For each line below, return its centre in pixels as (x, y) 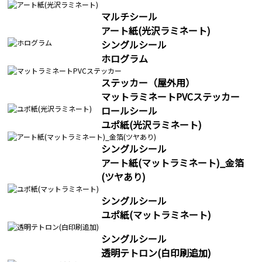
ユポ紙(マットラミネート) (156, 215)
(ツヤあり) (123, 177)
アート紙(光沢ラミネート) (156, 31)
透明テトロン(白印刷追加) (156, 253)
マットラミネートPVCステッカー (170, 97)
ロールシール (129, 111)
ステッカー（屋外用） (148, 83)
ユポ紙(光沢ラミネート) (151, 125)
